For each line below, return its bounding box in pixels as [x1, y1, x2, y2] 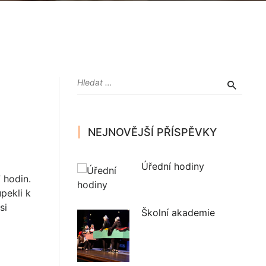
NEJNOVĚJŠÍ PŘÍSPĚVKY [87, 126, 217, 138]
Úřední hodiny [141, 160, 204, 172]
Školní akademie [141, 207, 215, 218]
